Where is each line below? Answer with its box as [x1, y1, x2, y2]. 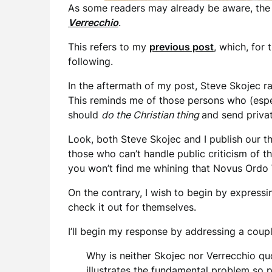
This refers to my [68, 41, 149, 53]
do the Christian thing [101, 109, 202, 121]
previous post [149, 41, 214, 53]
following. [68, 55, 113, 67]
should [68, 109, 101, 121]
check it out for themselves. [68, 201, 196, 213]
